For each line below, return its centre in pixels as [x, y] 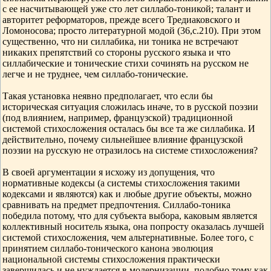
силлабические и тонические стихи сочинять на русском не [126, 63]
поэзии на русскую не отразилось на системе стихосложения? [130, 150]
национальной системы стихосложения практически [111, 259]
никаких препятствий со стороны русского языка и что [116, 52]
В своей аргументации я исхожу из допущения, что [109, 172]
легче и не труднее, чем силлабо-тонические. [95, 74]
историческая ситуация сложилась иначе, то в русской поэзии [130, 107]
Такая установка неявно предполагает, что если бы [108, 96]
